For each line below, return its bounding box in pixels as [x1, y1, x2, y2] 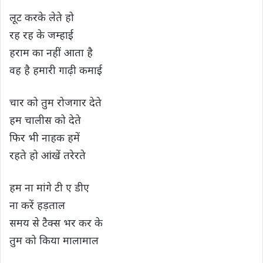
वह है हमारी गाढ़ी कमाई [9, 62, 102, 77]
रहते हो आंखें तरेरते [9, 147, 86, 162]
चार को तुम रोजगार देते [9, 95, 102, 109]
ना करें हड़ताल [9, 197, 65, 212]
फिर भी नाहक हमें [9, 130, 80, 144]
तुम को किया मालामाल [9, 232, 99, 247]
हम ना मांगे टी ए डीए [9, 180, 89, 194]
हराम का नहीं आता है [9, 45, 93, 59]
